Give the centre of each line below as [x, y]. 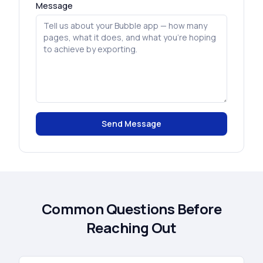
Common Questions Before [131, 209]
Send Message [131, 124]
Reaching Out [131, 227]
